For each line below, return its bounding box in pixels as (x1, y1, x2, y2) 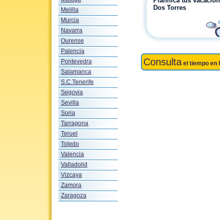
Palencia (61, 48, 84, 55)
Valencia (61, 151, 84, 158)
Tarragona (61, 120, 88, 127)
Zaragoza (61, 192, 86, 199)
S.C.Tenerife (61, 79, 94, 85)
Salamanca (61, 68, 91, 75)
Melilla (61, 6, 79, 13)
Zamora (61, 182, 82, 189)
